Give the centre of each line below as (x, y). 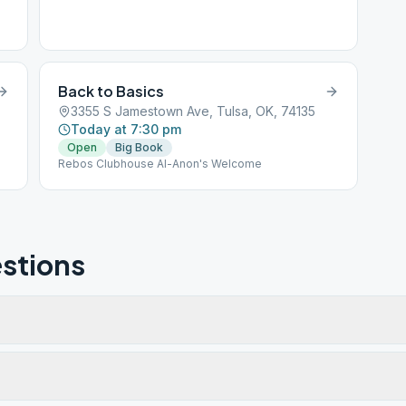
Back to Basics (111, 91)
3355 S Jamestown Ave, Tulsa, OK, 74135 (193, 111)
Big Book (140, 147)
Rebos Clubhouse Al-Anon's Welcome (160, 164)
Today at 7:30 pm (126, 129)
